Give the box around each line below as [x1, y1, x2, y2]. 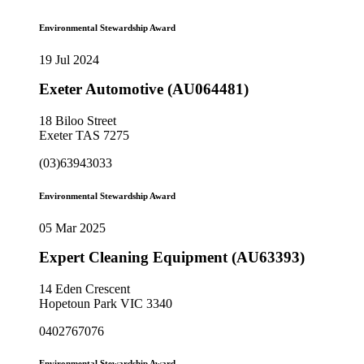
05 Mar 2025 [39, 220, 106, 235]
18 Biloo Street [39, 113, 116, 128]
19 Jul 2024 [39, 53, 99, 67]
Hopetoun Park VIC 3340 [39, 296, 172, 310]
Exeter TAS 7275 [39, 128, 129, 142]
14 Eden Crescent [39, 281, 130, 296]
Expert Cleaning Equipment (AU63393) [39, 248, 305, 266]
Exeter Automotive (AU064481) [39, 80, 249, 98]
